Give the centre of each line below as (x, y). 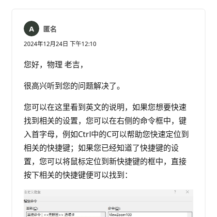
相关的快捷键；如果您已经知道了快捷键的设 (101, 148)
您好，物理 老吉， (56, 65)
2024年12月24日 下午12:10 (60, 44)
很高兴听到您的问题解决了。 (74, 86)
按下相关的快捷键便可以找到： (78, 175)
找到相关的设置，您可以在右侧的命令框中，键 (105, 121)
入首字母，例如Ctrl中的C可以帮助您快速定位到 (106, 134)
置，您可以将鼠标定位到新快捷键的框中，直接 (105, 162)
